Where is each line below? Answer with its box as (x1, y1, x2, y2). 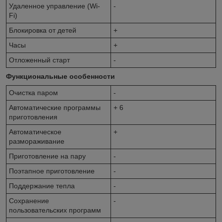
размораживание (9, 137, 64, 145)
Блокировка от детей (9, 26, 76, 34)
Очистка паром (9, 88, 58, 97)
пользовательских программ (9, 206, 101, 214)
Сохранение (9, 196, 49, 205)
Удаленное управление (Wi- (9, 1, 100, 10)
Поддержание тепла (9, 181, 75, 190)
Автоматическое (9, 127, 61, 136)
